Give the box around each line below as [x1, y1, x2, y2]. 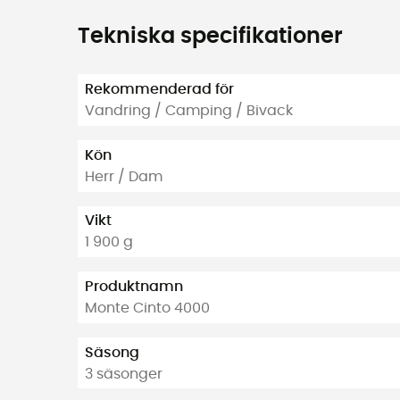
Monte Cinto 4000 [85, 300, 210, 315]
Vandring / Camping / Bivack [85, 104, 293, 119]
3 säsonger [85, 366, 162, 381]
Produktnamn [85, 279, 183, 294]
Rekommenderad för [85, 82, 234, 97]
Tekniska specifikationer [78, 26, 343, 48]
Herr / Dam [85, 169, 162, 184]
